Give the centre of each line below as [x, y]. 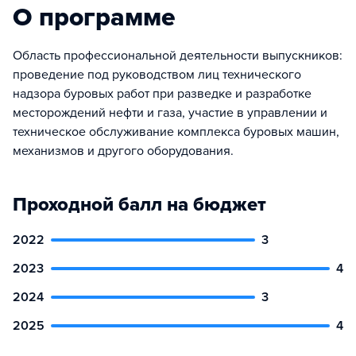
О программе [94, 17]
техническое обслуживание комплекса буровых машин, [176, 132]
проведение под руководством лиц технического [157, 74]
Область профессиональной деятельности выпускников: [178, 55]
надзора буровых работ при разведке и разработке [162, 93]
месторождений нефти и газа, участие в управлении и [170, 112]
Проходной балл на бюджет [139, 204]
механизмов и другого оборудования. [123, 151]
